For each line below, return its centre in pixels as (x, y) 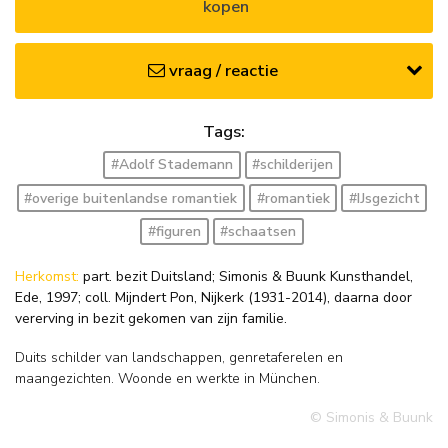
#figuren (174, 231)
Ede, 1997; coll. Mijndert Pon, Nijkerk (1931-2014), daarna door (213, 297)
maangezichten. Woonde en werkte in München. (167, 379)
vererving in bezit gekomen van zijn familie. (151, 318)
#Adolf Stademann (171, 165)
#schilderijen (293, 165)
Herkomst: (49, 276)
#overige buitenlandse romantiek (131, 198)
